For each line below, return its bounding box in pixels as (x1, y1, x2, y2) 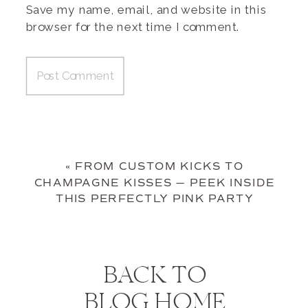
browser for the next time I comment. (25, 20, 241, 34)
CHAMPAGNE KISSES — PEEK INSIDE (34, 176, 275, 189)
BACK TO (102, 261, 206, 292)
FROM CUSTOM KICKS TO (75, 159, 244, 173)
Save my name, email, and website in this (25, 3, 267, 16)
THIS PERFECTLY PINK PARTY (55, 192, 254, 206)
